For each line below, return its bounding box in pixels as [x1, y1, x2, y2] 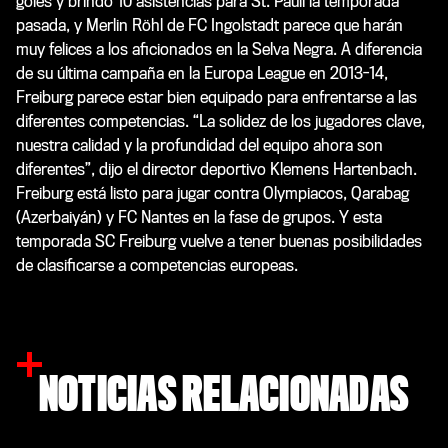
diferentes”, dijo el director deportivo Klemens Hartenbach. [16, 159, 417, 179]
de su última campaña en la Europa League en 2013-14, [16, 63, 388, 83]
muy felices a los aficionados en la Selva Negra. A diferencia [16, 39, 422, 59]
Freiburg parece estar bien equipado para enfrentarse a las [16, 87, 417, 107]
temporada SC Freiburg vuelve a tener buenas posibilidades [16, 231, 422, 251]
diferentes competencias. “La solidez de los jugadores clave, [16, 111, 425, 131]
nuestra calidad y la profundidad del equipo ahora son [16, 135, 383, 155]
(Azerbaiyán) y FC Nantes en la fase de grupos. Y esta [16, 207, 382, 227]
